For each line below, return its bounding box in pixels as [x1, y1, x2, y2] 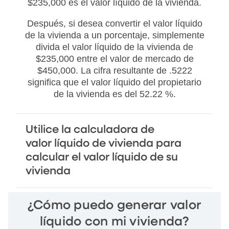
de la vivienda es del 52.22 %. [53, 89, 176, 100]
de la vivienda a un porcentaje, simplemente [25, 30, 204, 41]
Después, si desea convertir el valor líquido [27, 18, 202, 29]
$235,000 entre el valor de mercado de [35, 54, 194, 64]
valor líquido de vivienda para [26, 138, 181, 150]
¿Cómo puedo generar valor [27, 199, 202, 212]
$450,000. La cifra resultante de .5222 [37, 65, 192, 76]
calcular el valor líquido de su [26, 152, 178, 164]
